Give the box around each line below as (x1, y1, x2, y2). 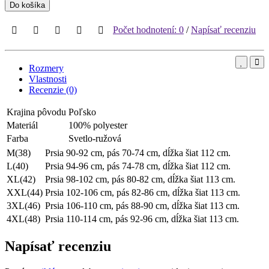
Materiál (7, 119, 38, 130)
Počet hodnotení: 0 (113, 24, 184, 35)
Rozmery (29, 62, 64, 73)
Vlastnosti (29, 73, 67, 84)
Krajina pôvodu (7, 106, 66, 117)
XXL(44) (7, 187, 43, 198)
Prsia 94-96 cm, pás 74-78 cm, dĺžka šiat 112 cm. (45, 160, 231, 171)
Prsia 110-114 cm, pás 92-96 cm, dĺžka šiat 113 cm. (45, 213, 239, 224)
